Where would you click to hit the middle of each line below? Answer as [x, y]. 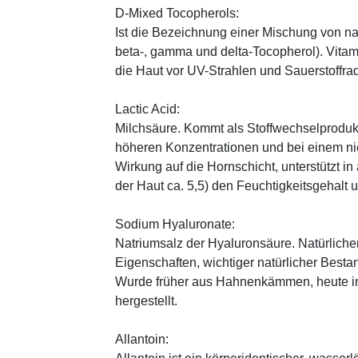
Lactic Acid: [147, 109]
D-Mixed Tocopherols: [177, 13]
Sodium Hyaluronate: [175, 224]
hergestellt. [146, 300]
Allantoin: [142, 339]
